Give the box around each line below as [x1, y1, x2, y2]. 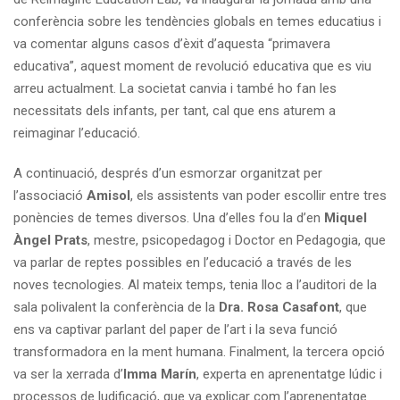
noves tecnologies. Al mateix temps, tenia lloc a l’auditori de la [13, 276, 377, 293]
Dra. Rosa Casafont [219, 298, 339, 315]
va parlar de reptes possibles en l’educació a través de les [13, 254, 352, 271]
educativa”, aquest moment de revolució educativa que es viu [13, 57, 371, 74]
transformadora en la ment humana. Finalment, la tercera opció [13, 343, 385, 360]
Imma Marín [123, 365, 196, 382]
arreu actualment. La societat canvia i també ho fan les [13, 79, 337, 96]
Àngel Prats [13, 231, 87, 248]
